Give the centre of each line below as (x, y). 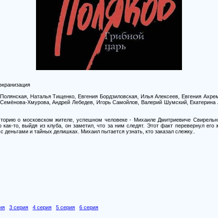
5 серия (65, 207)
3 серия (19, 207)
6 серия (89, 207)
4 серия (42, 207)
